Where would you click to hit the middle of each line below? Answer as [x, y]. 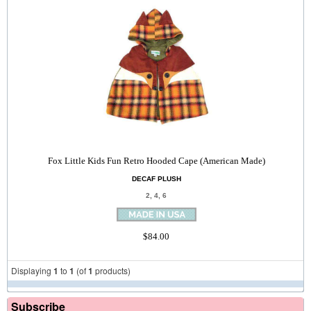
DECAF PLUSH [156, 179]
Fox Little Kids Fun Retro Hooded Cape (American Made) [156, 161]
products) [112, 270]
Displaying [32, 270]
